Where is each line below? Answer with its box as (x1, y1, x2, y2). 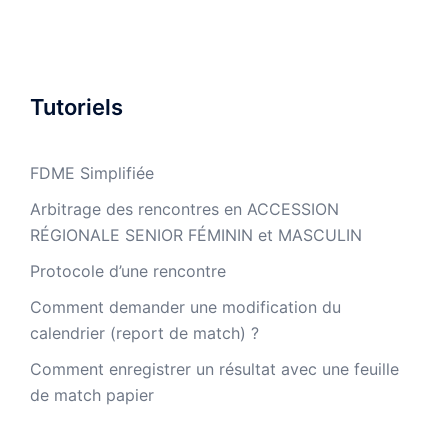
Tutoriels (30, 94, 123, 120)
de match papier (30, 385, 154, 405)
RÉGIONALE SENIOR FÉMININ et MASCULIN (30, 225, 362, 245)
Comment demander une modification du (30, 297, 341, 317)
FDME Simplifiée (30, 163, 154, 183)
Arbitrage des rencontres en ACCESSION (30, 199, 339, 219)
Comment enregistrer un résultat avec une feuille (30, 359, 399, 379)
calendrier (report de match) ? (30, 323, 259, 343)
